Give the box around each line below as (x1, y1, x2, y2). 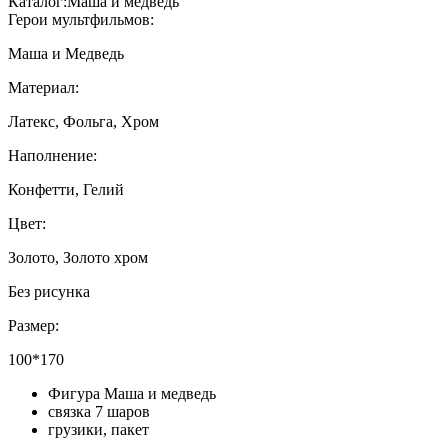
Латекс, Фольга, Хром (8, 112, 159, 130)
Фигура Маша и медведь (48, 384, 216, 402)
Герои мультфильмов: (8, 10, 154, 28)
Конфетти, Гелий (8, 180, 124, 198)
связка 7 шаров (48, 402, 150, 420)
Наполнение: (8, 146, 97, 164)
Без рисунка (8, 282, 90, 300)
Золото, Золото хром (8, 248, 148, 266)
